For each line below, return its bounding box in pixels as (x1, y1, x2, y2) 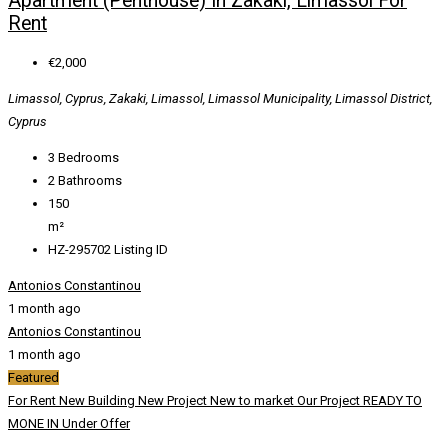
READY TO (363, 393, 422, 409)
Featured (8, 370, 59, 386)
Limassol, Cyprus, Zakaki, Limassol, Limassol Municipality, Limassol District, (8, 91, 432, 107)
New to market (210, 393, 297, 409)
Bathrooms (58, 173, 122, 189)
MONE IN (8, 416, 62, 432)
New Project (138, 393, 210, 409)
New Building (59, 393, 138, 409)
